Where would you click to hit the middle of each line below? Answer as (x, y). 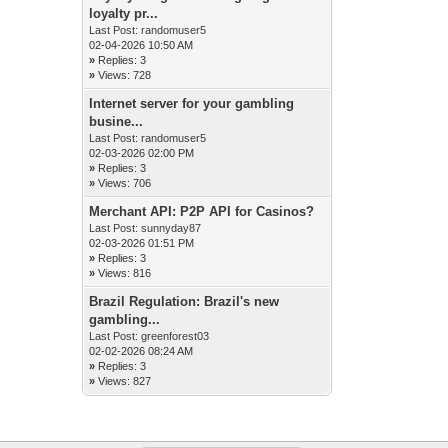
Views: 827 (125, 381)
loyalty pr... (124, 13)
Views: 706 (125, 183)
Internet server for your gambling (192, 103)
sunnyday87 (171, 228)
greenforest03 (175, 336)
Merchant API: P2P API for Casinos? (202, 211)
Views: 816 (125, 273)
